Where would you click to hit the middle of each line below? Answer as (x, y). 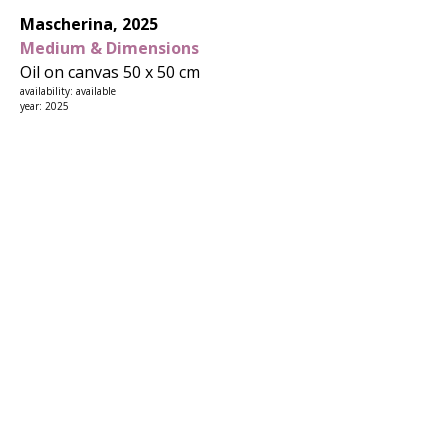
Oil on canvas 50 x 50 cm (110, 72)
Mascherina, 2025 (89, 24)
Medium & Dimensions (109, 48)
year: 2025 (44, 106)
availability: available (68, 91)
